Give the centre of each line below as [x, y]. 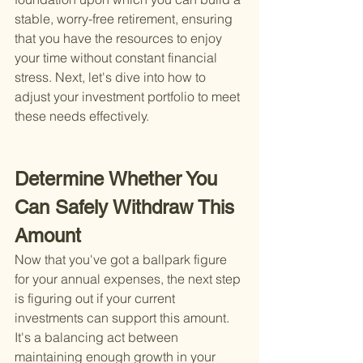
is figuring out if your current [96, 299]
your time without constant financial [117, 58]
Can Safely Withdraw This [127, 207]
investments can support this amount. [124, 318]
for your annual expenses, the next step [129, 279]
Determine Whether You [119, 179]
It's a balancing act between [98, 337]
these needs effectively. [82, 116]
